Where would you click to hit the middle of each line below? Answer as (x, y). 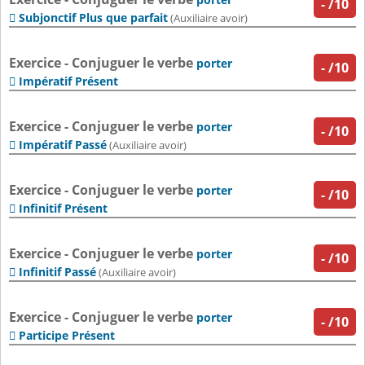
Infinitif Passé (57, 272)
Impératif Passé (63, 145)
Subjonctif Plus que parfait (93, 18)
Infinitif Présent (63, 209)
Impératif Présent (68, 81)
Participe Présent (67, 336)
